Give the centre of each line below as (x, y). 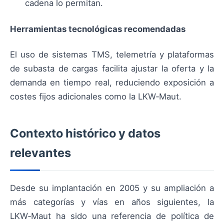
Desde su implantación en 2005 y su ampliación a (112, 188)
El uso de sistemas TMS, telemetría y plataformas (112, 54)
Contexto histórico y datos (85, 133)
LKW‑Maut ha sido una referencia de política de (112, 216)
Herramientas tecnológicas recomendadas (98, 29)
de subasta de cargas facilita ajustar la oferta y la (112, 68)
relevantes (40, 152)
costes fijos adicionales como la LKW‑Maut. (96, 96)
